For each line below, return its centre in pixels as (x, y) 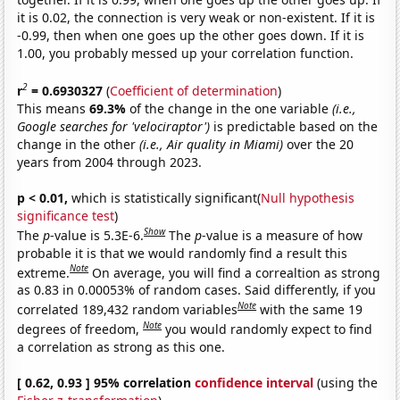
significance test (66, 215)
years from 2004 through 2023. (110, 162)
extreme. (44, 272)
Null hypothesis (308, 197)
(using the (346, 382)
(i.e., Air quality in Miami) (212, 144)
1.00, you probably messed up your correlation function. (186, 54)
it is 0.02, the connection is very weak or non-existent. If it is (196, 18)
